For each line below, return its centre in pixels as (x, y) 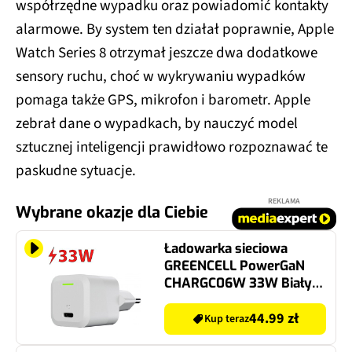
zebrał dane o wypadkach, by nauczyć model (157, 123)
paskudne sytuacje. (76, 170)
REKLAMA (284, 201)
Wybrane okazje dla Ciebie (112, 212)
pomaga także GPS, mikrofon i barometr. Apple (163, 100)
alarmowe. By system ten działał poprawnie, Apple (175, 29)
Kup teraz (227, 319)
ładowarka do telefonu (234, 300)
